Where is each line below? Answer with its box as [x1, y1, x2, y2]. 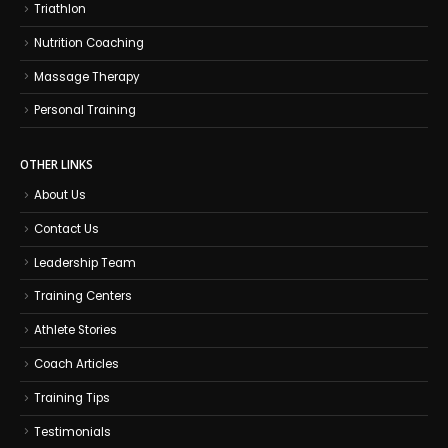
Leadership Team [34, 254, 136, 271]
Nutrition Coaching [34, 34, 144, 51]
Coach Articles [34, 355, 119, 372]
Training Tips [34, 389, 110, 406]
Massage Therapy [34, 68, 140, 85]
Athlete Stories [34, 322, 117, 339]
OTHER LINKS [20, 156, 93, 173]
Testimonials [34, 423, 111, 440]
